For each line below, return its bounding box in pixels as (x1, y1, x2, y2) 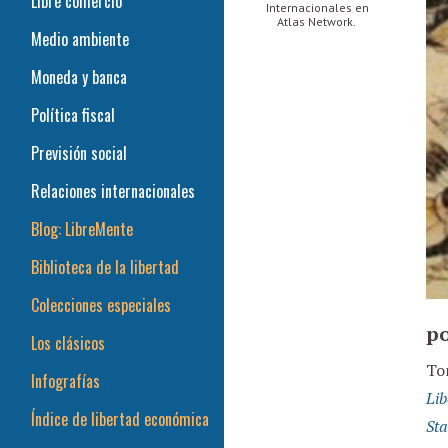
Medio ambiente (31, 27, 129, 51)
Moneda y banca (31, 65, 127, 89)
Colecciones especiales (31, 293, 171, 317)
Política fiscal (31, 103, 115, 127)
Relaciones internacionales (31, 179, 195, 203)
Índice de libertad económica (31, 407, 209, 431)
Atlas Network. (276, 14, 358, 29)
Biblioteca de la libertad (31, 255, 179, 279)
